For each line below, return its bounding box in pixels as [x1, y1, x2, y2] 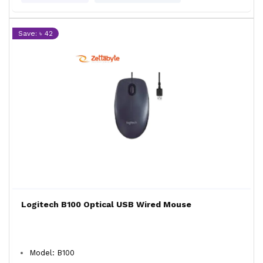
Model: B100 [29, 248, 75, 257]
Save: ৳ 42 [18, 29, 53, 38]
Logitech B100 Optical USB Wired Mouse [21, 200, 191, 209]
